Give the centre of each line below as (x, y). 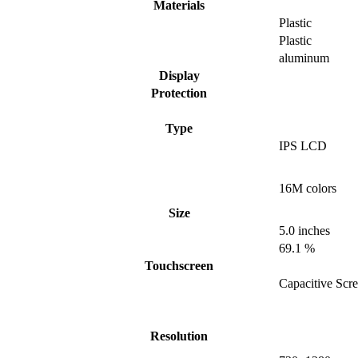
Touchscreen (179, 266)
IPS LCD (303, 146)
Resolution (179, 336)
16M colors (308, 189)
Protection (179, 93)
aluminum (304, 58)
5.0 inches (304, 231)
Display (179, 76)
